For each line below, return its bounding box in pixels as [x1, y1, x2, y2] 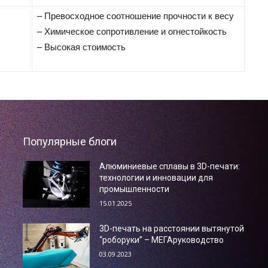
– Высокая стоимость [37, 39, 126, 53]
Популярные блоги [23, 135, 117, 148]
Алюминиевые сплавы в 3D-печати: [99, 161, 240, 171]
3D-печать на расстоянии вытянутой [99, 223, 244, 233]
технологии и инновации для [99, 172, 213, 182]
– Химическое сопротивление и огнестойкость [37, 24, 227, 37]
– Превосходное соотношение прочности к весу [37, 8, 234, 22]
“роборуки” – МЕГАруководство [99, 234, 224, 245]
